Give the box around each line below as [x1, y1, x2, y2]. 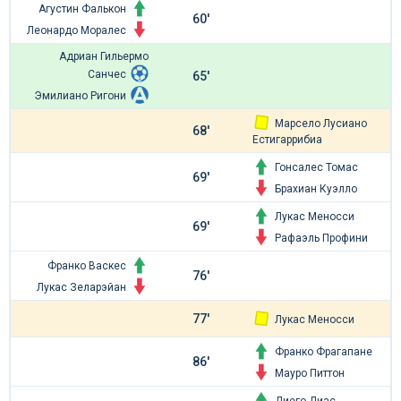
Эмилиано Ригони [34, 90, 126, 102]
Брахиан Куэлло [275, 183, 357, 195]
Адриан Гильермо [59, 50, 149, 63]
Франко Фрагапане [275, 346, 372, 358]
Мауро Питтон [275, 367, 345, 380]
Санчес [88, 68, 126, 81]
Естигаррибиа [252, 133, 322, 146]
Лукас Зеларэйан [37, 281, 126, 294]
